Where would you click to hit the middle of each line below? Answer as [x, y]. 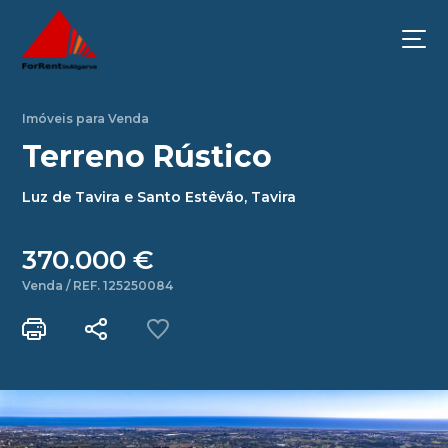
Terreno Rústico [147, 156]
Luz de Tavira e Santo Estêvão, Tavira [159, 197]
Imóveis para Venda [86, 118]
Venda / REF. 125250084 [98, 285]
